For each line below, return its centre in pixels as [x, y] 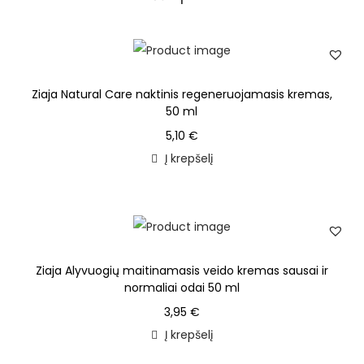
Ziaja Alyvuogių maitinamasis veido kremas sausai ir [182, 271]
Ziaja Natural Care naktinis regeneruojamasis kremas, [182, 95]
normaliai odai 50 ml [182, 288]
